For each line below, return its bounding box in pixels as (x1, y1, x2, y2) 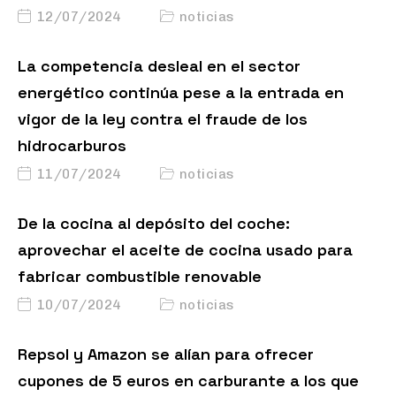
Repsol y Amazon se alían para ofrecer (18, 344, 314, 365)
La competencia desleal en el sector (18, 56, 301, 77)
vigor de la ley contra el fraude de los (18, 109, 308, 130)
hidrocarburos (18, 135, 126, 156)
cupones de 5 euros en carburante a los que (18, 370, 359, 392)
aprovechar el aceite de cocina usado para (18, 240, 353, 261)
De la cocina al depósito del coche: (18, 213, 290, 234)
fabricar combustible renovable (18, 266, 262, 287)
